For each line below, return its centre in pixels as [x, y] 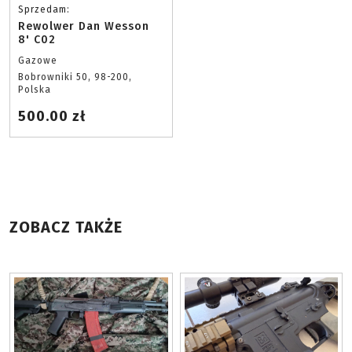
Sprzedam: [44, 10]
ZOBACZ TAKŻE [66, 227]
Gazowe [38, 61]
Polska [35, 90]
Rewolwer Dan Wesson [84, 27]
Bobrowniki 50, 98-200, [75, 77]
